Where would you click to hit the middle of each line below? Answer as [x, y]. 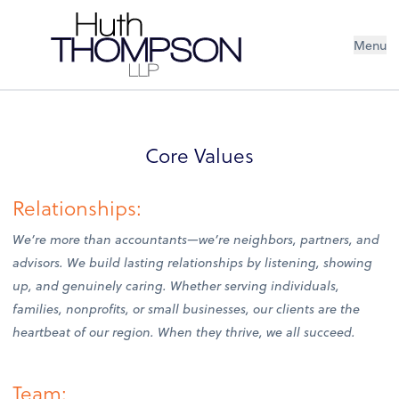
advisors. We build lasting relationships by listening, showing [193, 263]
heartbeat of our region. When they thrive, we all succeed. [184, 332]
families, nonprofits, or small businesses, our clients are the [187, 309]
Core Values [199, 155]
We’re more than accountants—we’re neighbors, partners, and [196, 240]
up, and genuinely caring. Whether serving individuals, [176, 286]
